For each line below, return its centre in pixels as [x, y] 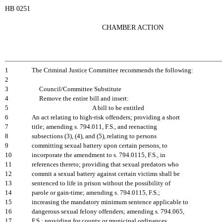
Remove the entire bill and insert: [80, 99]
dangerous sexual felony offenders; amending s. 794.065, [108, 212]
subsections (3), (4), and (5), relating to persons [94, 136]
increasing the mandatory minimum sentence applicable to [110, 202]
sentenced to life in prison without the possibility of [101, 183]
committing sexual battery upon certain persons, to [100, 146]
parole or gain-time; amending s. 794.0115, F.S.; [96, 193]
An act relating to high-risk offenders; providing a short [106, 117]
